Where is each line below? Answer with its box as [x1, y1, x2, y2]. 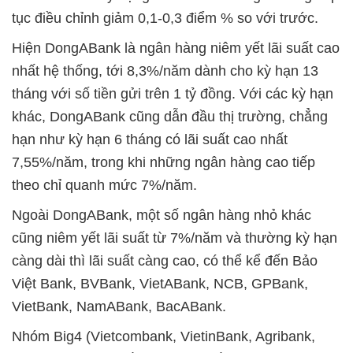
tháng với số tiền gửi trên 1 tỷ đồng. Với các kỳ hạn [12, 86, 333, 102]
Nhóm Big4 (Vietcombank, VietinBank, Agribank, [12, 329, 315, 345]
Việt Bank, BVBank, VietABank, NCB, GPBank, [12, 276, 308, 292]
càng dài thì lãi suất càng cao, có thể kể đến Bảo [12, 253, 318, 269]
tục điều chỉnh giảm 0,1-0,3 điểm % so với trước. [12, 10, 318, 27]
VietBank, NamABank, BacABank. [12, 299, 226, 315]
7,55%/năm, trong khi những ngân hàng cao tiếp [12, 154, 315, 171]
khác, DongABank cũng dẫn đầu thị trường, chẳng [12, 109, 328, 125]
